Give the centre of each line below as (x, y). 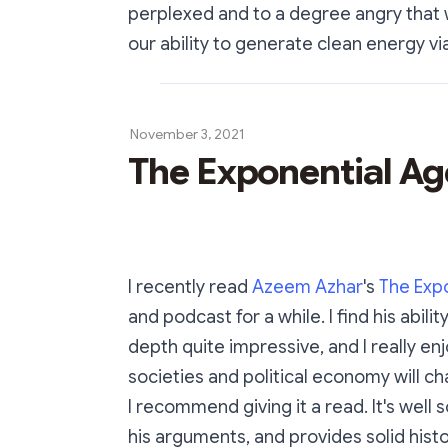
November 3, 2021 (187, 134)
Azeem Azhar (307, 287)
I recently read (190, 287)
